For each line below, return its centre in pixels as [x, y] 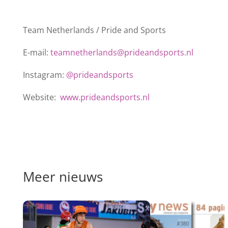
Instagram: [44, 75]
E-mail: [36, 52]
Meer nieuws [63, 177]
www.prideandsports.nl [104, 97]
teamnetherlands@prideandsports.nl [122, 52]
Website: [40, 97]
